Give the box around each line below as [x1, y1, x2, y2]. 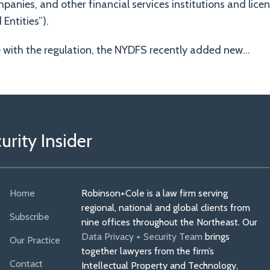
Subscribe [9, 211, 49, 222]
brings [202, 231, 230, 242]
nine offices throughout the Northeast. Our [81, 216, 258, 228]
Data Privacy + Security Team [81, 231, 203, 242]
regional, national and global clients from [81, 202, 251, 213]
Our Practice [9, 234, 60, 246]
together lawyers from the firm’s [81, 245, 215, 257]
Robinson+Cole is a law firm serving [81, 187, 228, 199]
